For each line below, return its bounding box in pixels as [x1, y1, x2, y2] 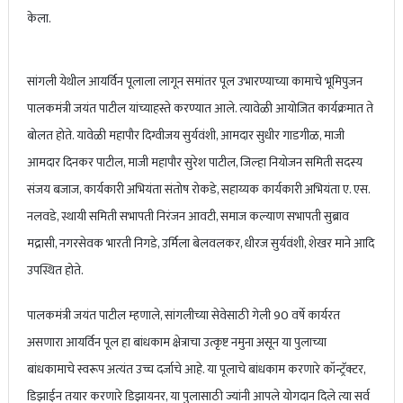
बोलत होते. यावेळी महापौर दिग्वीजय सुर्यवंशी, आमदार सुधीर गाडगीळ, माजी [26, 125, 345, 147]
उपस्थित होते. [26, 260, 84, 282]
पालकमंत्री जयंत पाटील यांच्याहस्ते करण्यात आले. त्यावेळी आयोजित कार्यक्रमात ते [26, 98, 373, 120]
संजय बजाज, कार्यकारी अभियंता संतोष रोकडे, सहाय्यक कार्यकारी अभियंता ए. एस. [26, 179, 370, 201]
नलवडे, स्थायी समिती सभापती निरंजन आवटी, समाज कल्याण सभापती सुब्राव [26, 206, 349, 228]
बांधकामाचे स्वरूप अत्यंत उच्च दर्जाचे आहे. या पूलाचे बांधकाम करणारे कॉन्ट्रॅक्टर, [26, 359, 365, 381]
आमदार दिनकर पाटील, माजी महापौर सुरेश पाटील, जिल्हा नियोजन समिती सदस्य [26, 152, 363, 174]
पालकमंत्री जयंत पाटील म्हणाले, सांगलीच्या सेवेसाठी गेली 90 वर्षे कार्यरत [26, 305, 340, 327]
